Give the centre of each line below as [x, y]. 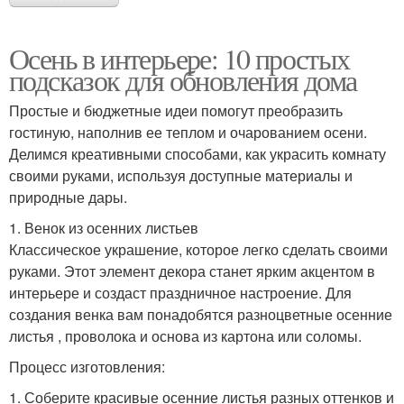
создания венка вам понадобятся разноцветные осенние [201, 315]
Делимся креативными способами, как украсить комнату [197, 154]
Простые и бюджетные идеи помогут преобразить [176, 111]
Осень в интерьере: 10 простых [179, 59]
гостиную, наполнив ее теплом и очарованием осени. [188, 133]
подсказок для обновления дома [183, 80]
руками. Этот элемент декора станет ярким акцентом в [192, 271]
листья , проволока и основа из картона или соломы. [185, 336]
